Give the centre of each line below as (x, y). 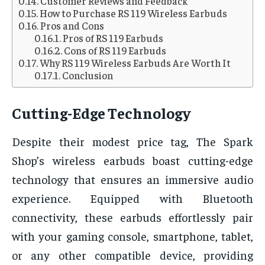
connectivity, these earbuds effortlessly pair (132, 217)
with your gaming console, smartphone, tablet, (132, 236)
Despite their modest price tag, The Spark (132, 141)
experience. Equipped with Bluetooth (132, 198)
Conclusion (88, 75)
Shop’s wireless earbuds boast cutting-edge (132, 160)
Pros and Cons (72, 26)
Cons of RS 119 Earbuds (115, 51)
